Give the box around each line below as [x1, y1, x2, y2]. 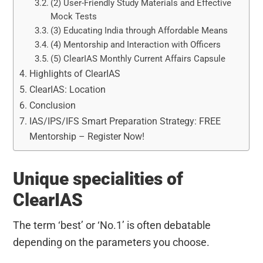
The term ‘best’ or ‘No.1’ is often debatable [13, 218, 211, 231]
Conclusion [29, 99, 76, 111]
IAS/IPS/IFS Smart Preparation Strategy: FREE [29, 115, 221, 127]
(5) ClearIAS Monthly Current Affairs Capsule [50, 53, 225, 64]
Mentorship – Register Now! [29, 130, 144, 142]
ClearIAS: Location [29, 83, 106, 95]
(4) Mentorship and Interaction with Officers [50, 39, 221, 50]
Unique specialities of [13, 168, 184, 189]
